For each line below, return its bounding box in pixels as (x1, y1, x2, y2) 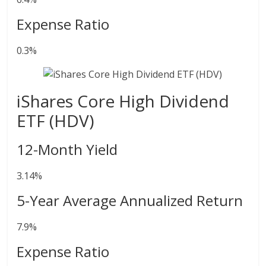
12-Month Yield (17, 140, 118, 159)
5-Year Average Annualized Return (17, 191, 243, 210)
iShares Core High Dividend (17, 90, 230, 112)
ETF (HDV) (17, 109, 94, 132)
